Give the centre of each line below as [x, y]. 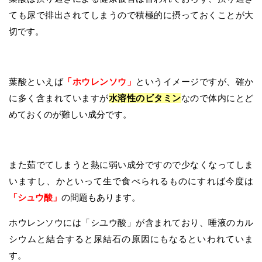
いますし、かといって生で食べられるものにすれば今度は [131, 181]
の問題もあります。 [101, 198]
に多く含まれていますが [59, 98]
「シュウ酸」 [35, 198]
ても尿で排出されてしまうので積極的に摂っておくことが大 [131, 15]
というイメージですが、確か [194, 82]
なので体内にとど [217, 98]
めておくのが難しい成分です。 [70, 115]
